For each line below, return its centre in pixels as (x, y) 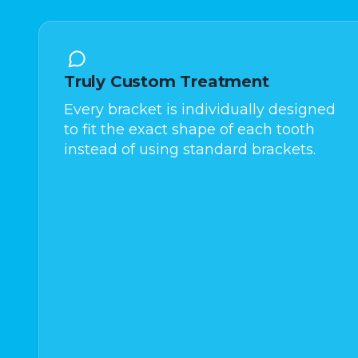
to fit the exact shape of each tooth (189, 129)
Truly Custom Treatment (167, 81)
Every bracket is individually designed (200, 109)
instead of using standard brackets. (190, 149)
